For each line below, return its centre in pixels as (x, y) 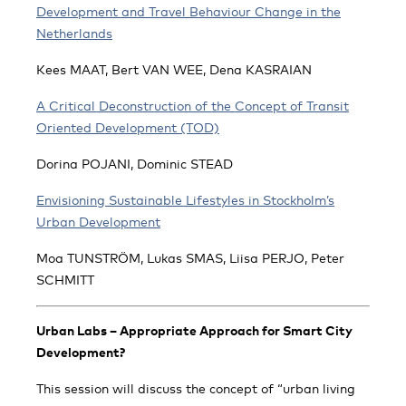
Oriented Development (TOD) (128, 127)
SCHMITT (65, 280)
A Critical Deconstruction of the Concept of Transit (193, 106)
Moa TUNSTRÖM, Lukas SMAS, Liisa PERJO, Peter (190, 258)
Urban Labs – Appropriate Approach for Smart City (194, 330)
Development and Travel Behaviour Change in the (188, 11)
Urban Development (98, 222)
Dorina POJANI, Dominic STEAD (135, 164)
